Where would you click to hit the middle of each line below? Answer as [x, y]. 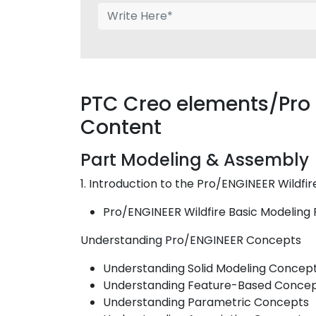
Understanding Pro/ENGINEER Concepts [191, 240]
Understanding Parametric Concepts [206, 302]
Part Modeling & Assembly [195, 160]
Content [121, 127]
